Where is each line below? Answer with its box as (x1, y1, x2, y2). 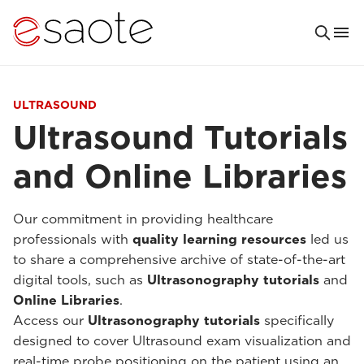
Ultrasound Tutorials (13, 118, 348, 157)
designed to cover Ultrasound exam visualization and (13, 333, 351, 349)
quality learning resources (132, 232, 306, 247)
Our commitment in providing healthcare (13, 211, 273, 227)
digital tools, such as (13, 272, 147, 288)
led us (306, 232, 349, 247)
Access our (13, 313, 88, 328)
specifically (260, 313, 334, 328)
